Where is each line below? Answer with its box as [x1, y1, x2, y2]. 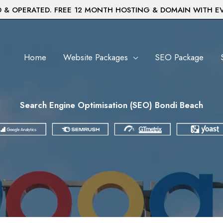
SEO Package [155, 51, 204, 63]
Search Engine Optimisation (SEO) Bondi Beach [20, 99, 203, 111]
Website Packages [63, 51, 128, 63]
